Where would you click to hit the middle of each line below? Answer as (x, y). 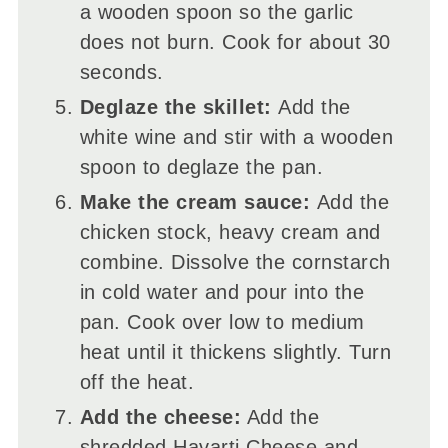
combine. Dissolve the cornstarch (235, 261)
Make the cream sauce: (198, 201)
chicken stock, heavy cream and (230, 231)
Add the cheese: (160, 416)
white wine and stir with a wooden (236, 136)
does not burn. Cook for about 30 (235, 41)
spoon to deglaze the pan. (201, 166)
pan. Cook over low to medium (222, 321)
